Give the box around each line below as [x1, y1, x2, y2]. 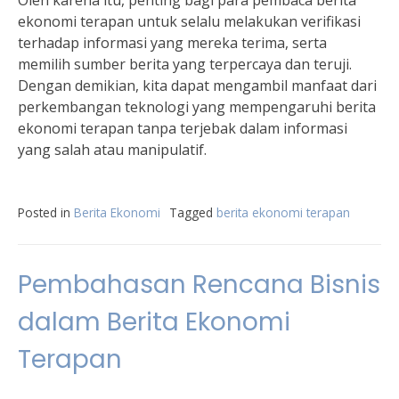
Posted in [18, 204, 74, 221]
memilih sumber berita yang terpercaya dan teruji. [18, 54, 352, 74]
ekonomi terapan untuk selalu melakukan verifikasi [18, 12, 361, 31]
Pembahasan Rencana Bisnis [18, 267, 380, 302]
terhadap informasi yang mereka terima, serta [18, 33, 327, 53]
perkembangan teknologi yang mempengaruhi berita [18, 97, 376, 117]
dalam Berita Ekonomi [18, 305, 290, 339]
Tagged [169, 204, 216, 221]
